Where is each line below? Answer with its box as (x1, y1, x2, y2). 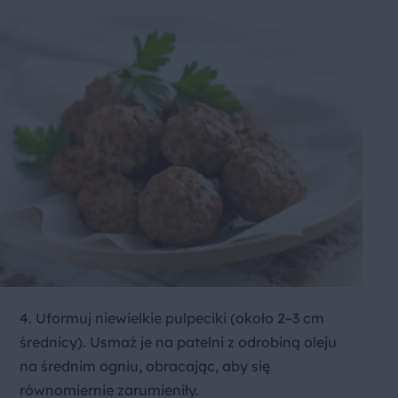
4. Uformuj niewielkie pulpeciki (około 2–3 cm (20, 309, 324, 328)
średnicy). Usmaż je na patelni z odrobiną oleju (20, 333, 337, 352)
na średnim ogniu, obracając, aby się (20, 357, 270, 376)
